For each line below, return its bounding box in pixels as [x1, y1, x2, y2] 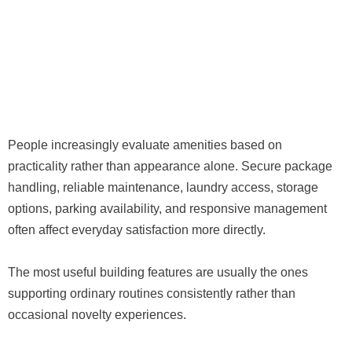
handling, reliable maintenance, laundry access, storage [8, 180, 318, 194]
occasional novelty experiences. [8, 307, 186, 321]
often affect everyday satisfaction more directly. [8, 222, 266, 236]
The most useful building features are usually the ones [8, 265, 308, 279]
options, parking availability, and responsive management [8, 201, 327, 215]
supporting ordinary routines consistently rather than [8, 286, 295, 300]
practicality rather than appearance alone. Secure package [8, 159, 332, 173]
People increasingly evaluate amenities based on [8, 137, 282, 152]
